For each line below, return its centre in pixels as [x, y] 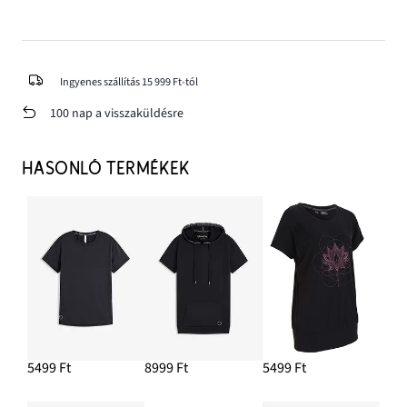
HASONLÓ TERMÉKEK [106, 169]
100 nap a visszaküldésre [116, 113]
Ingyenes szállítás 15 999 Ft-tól [129, 81]
